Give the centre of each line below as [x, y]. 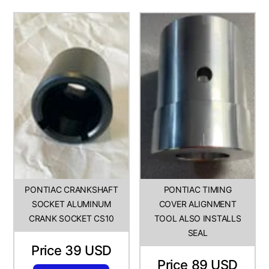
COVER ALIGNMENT [198, 204]
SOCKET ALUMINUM [71, 204]
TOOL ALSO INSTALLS [198, 219]
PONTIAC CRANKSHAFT [71, 190]
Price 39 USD [71, 250]
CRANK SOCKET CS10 [71, 219]
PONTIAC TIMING [198, 190]
